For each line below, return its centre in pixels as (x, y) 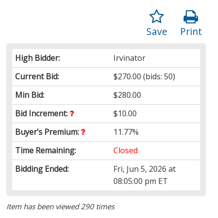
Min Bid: (30, 95)
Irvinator (130, 58)
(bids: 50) (158, 76)
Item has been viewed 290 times (61, 206)
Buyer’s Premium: (48, 132)
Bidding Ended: (42, 169)
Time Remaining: (46, 150)
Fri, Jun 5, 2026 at (145, 169)
